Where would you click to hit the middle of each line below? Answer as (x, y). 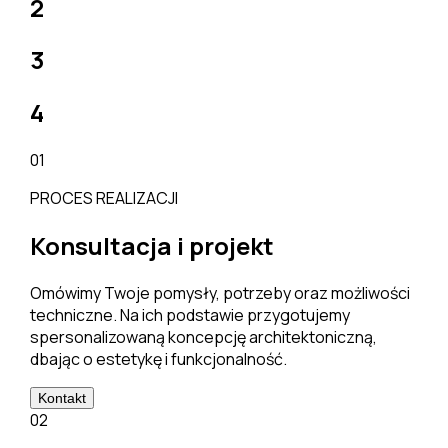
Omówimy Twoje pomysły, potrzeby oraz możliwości (219, 293)
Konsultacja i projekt (151, 246)
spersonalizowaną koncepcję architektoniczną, (203, 337)
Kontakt (61, 398)
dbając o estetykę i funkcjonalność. (158, 359)
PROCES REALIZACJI (103, 198)
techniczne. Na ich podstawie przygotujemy (189, 315)
